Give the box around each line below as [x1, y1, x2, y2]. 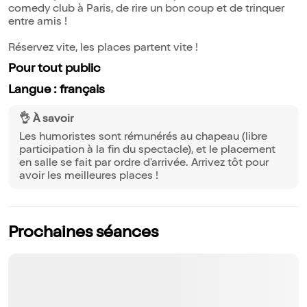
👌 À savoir [19, 114, 73, 126]
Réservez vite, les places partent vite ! [8, 43, 198, 55]
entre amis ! [8, 17, 67, 29]
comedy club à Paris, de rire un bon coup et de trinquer [8, 4, 284, 16]
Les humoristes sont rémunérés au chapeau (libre [19, 132, 267, 144]
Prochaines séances [8, 225, 158, 243]
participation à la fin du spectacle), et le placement [19, 145, 275, 157]
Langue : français [8, 84, 105, 97]
